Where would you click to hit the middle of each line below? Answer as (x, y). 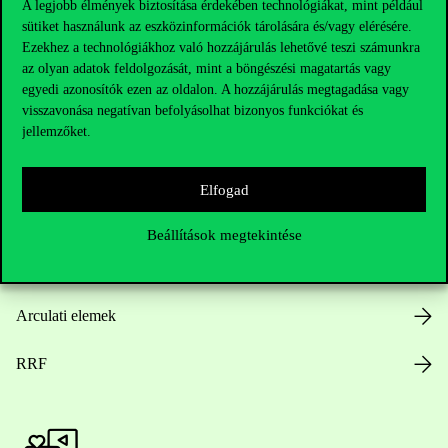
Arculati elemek (66, 315)
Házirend (45, 171)
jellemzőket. (56, 131)
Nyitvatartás (54, 123)
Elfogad (224, 189)
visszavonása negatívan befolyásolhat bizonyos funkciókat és (192, 110)
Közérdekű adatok (74, 219)
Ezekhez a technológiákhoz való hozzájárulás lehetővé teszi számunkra (221, 47)
